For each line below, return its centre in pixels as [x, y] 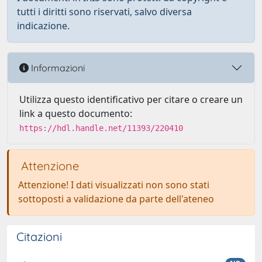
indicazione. [43, 26]
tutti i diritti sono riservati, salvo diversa [104, 12]
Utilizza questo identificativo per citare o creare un [131, 99]
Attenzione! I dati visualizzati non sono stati [114, 185]
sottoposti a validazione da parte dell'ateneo [116, 199]
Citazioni [39, 237]
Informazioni [57, 68]
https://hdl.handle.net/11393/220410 [101, 128]
